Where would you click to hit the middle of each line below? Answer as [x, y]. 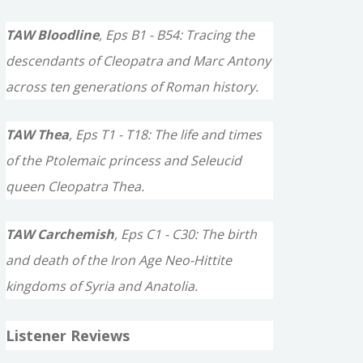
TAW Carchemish [60, 234]
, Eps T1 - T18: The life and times [165, 134]
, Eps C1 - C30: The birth [186, 234]
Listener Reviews [68, 335]
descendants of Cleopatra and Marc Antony [138, 60]
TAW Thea [37, 134]
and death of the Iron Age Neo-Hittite [119, 260]
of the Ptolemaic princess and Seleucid [124, 160]
